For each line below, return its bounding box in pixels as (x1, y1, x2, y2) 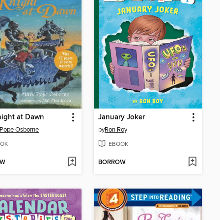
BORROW (98, 158, 126, 166)
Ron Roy (105, 126, 127, 134)
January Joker (98, 113, 145, 122)
